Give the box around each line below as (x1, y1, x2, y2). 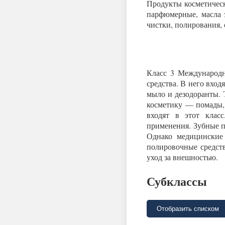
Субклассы (147, 172, 207, 190)
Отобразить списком (157, 204, 219, 212)
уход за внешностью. (147, 151, 218, 162)
